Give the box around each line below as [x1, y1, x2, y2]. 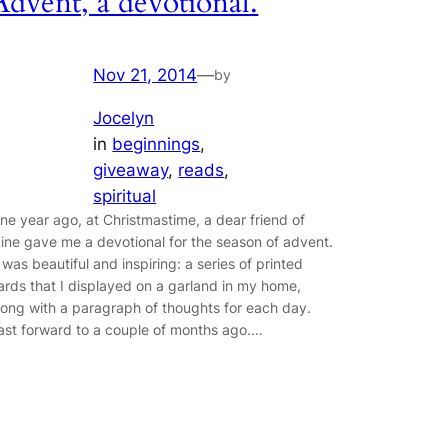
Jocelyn [93, 108, 155, 129]
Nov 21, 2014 [93, 65, 198, 86]
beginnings [112, 134, 201, 155]
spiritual [93, 186, 157, 207]
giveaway [93, 160, 169, 181]
